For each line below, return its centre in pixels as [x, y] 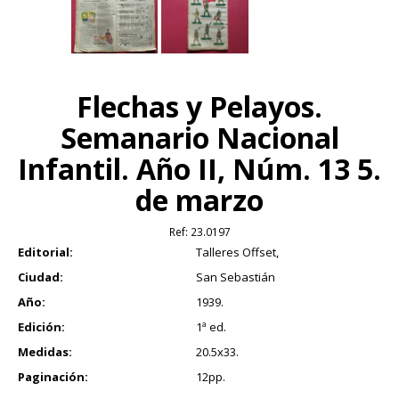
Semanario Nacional [199, 137]
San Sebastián [236, 277]
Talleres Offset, [237, 252]
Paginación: [53, 376]
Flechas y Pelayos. [199, 106]
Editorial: [45, 252]
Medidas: [45, 351]
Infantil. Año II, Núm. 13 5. [199, 168]
